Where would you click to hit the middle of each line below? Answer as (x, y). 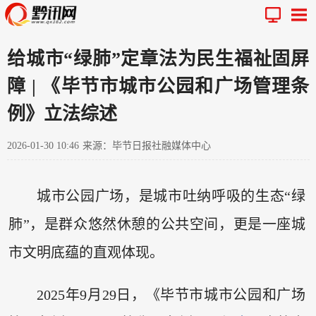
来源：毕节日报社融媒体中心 (147, 145)
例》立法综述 (62, 114)
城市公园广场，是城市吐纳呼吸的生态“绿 (171, 196)
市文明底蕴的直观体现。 (86, 253)
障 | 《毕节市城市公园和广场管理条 (158, 86)
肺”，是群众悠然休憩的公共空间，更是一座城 (157, 225)
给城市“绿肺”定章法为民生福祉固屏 (158, 59)
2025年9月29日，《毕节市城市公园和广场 (171, 294)
